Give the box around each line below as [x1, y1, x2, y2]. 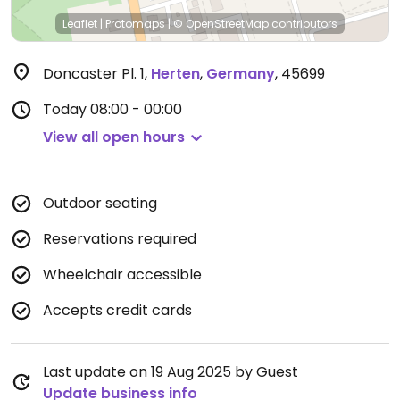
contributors [269, 16, 337, 31]
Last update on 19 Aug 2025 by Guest [43, 362, 298, 382]
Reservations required [43, 229, 196, 249]
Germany [206, 63, 275, 84]
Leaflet [62, 16, 97, 31]
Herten [151, 63, 200, 84]
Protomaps [105, 16, 165, 31]
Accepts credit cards [43, 300, 192, 321]
